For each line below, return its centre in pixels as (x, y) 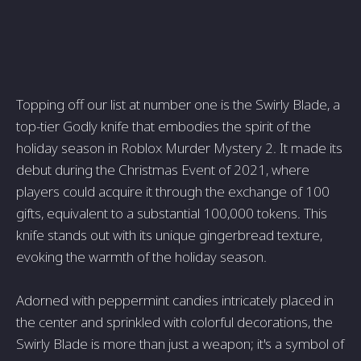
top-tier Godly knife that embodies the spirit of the (164, 127)
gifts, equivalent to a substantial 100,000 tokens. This (172, 214)
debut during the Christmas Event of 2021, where (163, 170)
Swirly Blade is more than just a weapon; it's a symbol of (180, 344)
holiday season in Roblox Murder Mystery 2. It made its (179, 148)
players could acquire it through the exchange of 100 (173, 192)
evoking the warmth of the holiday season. (141, 257)
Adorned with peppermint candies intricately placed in (175, 301)
